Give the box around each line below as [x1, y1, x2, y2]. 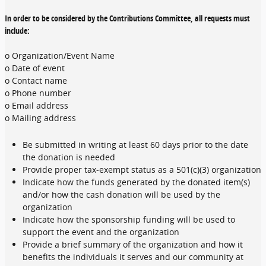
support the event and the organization [23, 226, 179, 237]
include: [5, 25, 30, 36]
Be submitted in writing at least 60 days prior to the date [23, 139, 248, 150]
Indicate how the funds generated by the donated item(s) [23, 176, 250, 188]
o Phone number [5, 87, 76, 99]
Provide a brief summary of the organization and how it [23, 239, 243, 250]
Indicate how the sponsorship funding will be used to [23, 214, 235, 225]
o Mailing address [5, 112, 76, 123]
